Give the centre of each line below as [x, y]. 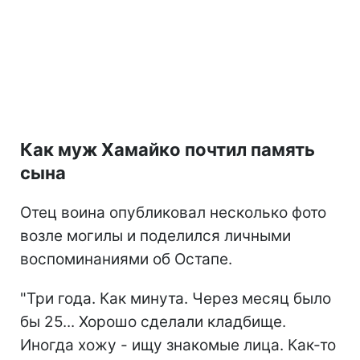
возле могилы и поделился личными [155, 236]
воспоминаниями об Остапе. [126, 260]
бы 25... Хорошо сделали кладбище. [153, 322]
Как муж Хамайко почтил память [168, 150]
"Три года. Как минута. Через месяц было [176, 299]
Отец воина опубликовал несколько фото [173, 213]
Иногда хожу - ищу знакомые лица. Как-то [178, 346]
